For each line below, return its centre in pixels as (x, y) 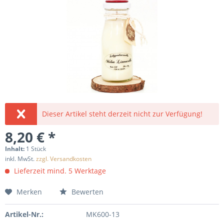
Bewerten (86, 192)
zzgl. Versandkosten (64, 159)
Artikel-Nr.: (24, 214)
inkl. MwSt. (20, 159)
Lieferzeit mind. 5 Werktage (59, 171)
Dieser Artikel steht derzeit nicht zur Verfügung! (122, 114)
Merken (29, 192)
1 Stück (36, 149)
